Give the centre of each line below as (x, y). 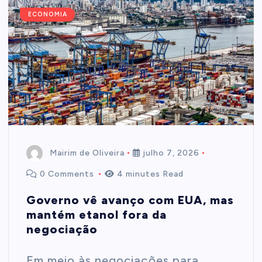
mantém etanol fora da (97, 214)
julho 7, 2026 (170, 153)
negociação (62, 229)
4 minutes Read (149, 174)
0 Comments (67, 174)
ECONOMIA (47, 15)
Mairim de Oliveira (87, 153)
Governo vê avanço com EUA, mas (130, 200)
